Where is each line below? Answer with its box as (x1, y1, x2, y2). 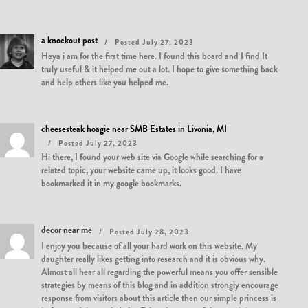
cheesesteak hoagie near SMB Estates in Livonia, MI (41, 122, 227, 135)
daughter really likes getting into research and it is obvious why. (41, 252, 265, 265)
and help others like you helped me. (41, 76, 168, 89)
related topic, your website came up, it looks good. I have (41, 164, 241, 177)
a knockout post (41, 34, 98, 47)
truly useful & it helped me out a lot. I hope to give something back (41, 63, 278, 76)
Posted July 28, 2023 (109, 226, 189, 237)
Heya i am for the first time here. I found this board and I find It (41, 49, 267, 63)
